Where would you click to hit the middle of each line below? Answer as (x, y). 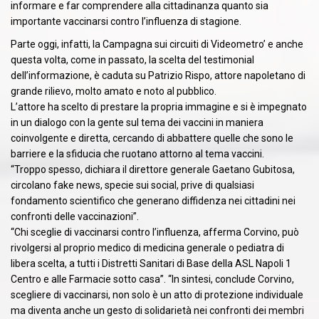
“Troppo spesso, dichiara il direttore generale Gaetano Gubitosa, (153, 169)
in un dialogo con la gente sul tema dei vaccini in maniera (137, 122)
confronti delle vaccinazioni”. (75, 216)
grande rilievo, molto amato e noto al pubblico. (114, 91)
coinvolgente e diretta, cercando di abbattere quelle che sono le (152, 138)
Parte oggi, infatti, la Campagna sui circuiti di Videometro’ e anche (157, 44)
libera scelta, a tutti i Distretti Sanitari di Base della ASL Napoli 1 (151, 263)
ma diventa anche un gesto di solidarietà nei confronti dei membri (157, 310)
